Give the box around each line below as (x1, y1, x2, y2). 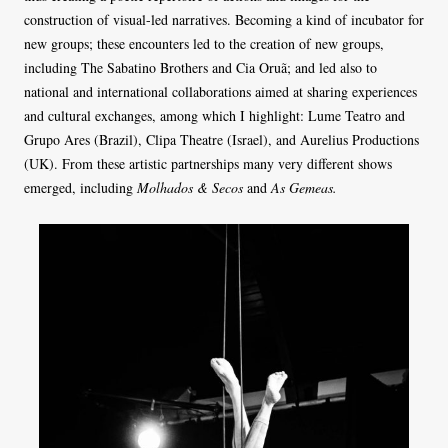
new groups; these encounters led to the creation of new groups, (24, 33, 384, 53)
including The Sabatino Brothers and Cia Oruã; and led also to (24, 57, 377, 77)
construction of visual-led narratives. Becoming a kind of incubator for (24, 9, 424, 29)
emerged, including (24, 177, 137, 197)
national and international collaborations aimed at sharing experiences (24, 81, 417, 101)
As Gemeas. (271, 177, 337, 197)
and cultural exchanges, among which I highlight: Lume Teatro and (24, 105, 405, 125)
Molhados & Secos (137, 177, 243, 197)
